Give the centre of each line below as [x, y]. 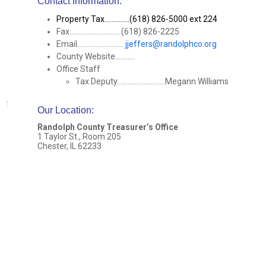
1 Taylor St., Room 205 [79, 137]
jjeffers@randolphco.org [171, 44]
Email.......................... [91, 44]
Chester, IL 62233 [69, 146]
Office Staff [78, 69]
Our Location [64, 110]
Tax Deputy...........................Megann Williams [152, 81]
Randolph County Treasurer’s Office [108, 127]
